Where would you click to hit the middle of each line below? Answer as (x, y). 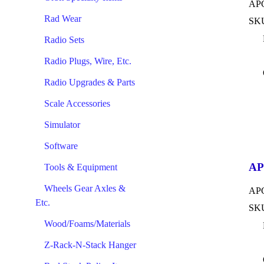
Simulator (62, 125)
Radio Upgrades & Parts (90, 82)
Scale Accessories (77, 103)
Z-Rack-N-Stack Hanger (90, 245)
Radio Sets (64, 40)
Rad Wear (63, 19)
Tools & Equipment (81, 167)
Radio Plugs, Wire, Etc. (88, 61)
